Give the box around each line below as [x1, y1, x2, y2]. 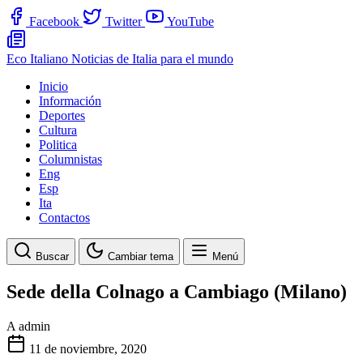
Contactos [39, 211, 90, 224]
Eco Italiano [6, 52, 71, 66]
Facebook [29, 15, 79, 28]
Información [39, 94, 101, 108]
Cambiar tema [108, 250, 173, 263]
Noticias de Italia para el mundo [71, 52, 233, 66]
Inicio [39, 79, 68, 93]
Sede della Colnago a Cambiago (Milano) [6, 280, 347, 302]
